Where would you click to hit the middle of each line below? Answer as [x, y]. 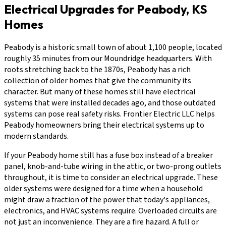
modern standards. [36, 136]
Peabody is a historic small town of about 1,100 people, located [113, 47]
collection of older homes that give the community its [98, 80]
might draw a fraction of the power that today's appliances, [107, 200]
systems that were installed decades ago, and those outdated [110, 103]
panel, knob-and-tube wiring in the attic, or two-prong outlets [113, 166]
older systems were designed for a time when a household [103, 188]
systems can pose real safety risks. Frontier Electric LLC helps [109, 114]
